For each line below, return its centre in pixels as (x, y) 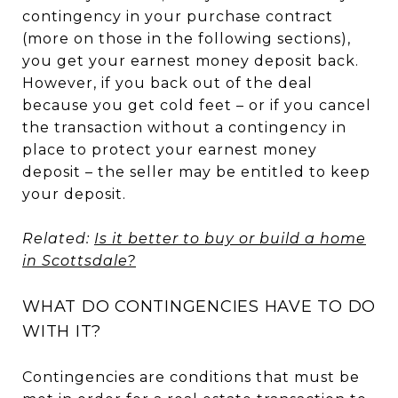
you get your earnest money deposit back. (191, 60)
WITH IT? (62, 331)
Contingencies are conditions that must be (191, 377)
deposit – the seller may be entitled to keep (196, 171)
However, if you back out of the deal (167, 83)
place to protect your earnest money (170, 149)
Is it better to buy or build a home (230, 238)
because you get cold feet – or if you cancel (197, 105)
